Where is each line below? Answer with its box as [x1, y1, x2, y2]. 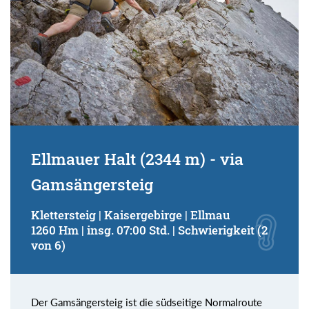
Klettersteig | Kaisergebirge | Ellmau [31, 208, 230, 223]
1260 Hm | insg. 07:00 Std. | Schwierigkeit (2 [31, 223, 268, 238]
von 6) [31, 238, 66, 253]
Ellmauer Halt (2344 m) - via [31, 148, 243, 170]
